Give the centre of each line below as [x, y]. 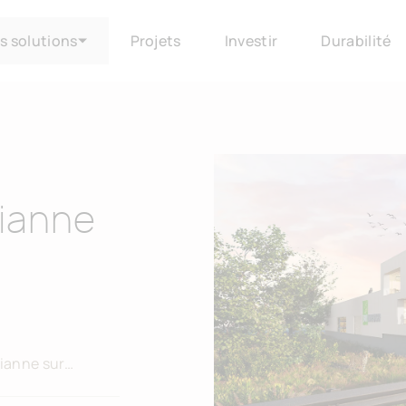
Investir [251, 41]
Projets [155, 41]
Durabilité [356, 41]
